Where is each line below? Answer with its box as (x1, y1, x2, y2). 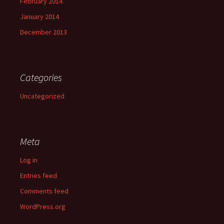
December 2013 (20, 27, 67, 37)
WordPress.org (20, 202, 65, 211)
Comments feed (20, 186, 68, 196)
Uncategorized (20, 91, 64, 101)
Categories (20, 71, 62, 84)
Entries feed (20, 171, 57, 180)
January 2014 (20, 12, 59, 21)
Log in (20, 155, 37, 165)
